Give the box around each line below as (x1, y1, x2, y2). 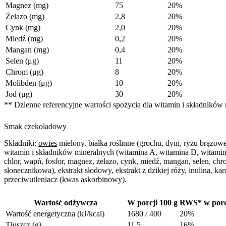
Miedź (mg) (6, 34, 43, 43)
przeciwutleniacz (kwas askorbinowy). (4, 175, 127, 184)
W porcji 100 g (127, 198, 178, 207)
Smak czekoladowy (4, 122, 67, 131)
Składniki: (4, 138, 38, 147)
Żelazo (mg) (6, 12, 44, 21)
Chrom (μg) (6, 67, 43, 76)
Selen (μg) (6, 56, 39, 65)
